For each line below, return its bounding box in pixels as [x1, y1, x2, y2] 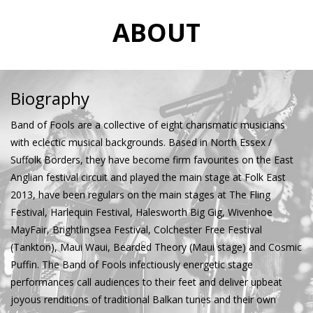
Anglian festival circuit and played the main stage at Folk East [10, 170, 286, 184]
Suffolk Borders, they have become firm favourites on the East [10, 153, 293, 167]
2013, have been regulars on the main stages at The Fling [10, 188, 270, 202]
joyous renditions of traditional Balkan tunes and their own [10, 293, 276, 307]
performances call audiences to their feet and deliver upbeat [10, 275, 282, 289]
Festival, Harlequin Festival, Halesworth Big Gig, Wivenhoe [10, 205, 272, 219]
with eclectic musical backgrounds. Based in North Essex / [10, 136, 272, 150]
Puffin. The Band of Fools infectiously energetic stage [10, 258, 253, 272]
